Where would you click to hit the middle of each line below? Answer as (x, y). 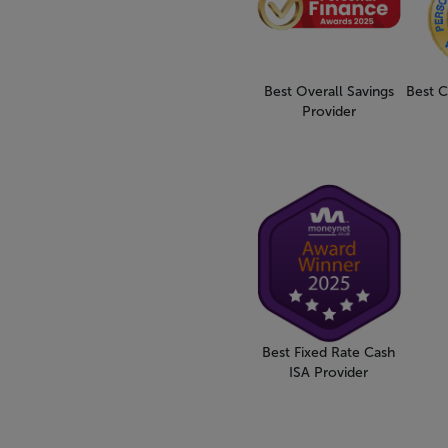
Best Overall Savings (328, 91)
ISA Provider (329, 372)
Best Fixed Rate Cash (329, 352)
